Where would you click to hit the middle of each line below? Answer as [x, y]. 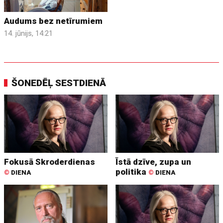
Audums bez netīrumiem [54, 21]
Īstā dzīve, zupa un [154, 162]
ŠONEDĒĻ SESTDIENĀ [59, 83]
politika [132, 172]
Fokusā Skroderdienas [50, 162]
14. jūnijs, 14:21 [29, 34]
